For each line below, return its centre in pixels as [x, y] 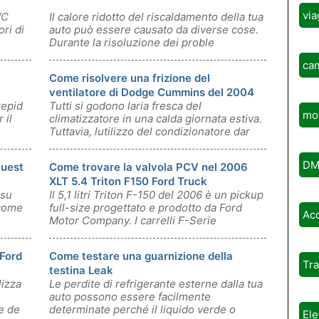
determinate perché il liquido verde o [142, 309]
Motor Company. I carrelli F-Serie [133, 220]
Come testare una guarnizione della [141, 256]
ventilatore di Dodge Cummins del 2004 [152, 92]
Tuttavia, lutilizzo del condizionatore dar [150, 131]
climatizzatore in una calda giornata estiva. [156, 119]
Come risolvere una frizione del [130, 78]
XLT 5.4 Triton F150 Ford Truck [128, 181]
